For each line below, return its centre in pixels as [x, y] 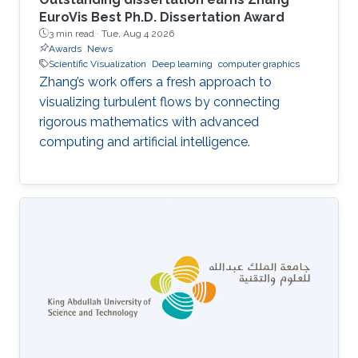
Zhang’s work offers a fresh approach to [155, 82]
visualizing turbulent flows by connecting [159, 101]
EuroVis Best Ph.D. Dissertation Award [162, 17]
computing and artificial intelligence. [145, 141]
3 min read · [75, 33]
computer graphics [259, 64]
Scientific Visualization [97, 64]
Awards [65, 48]
